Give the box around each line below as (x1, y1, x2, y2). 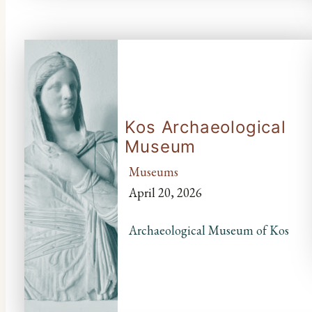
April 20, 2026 (128, 184, 202, 201)
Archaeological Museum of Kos (128, 221, 289, 238)
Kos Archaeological (125, 116, 286, 137)
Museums (128, 163, 178, 180)
